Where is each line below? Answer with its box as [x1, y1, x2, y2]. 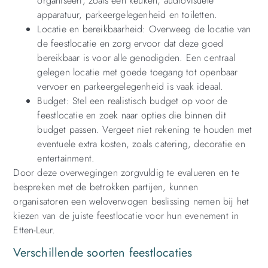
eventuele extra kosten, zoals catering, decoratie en [37, 136, 245, 151]
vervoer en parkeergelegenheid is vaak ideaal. [37, 79, 224, 93]
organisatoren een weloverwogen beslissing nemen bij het [13, 194, 249, 208]
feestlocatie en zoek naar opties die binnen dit [37, 108, 226, 122]
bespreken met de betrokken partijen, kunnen [13, 179, 198, 194]
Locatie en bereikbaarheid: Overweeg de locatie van [37, 22, 251, 36]
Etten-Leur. [13, 223, 56, 237]
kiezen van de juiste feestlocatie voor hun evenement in [13, 208, 239, 223]
